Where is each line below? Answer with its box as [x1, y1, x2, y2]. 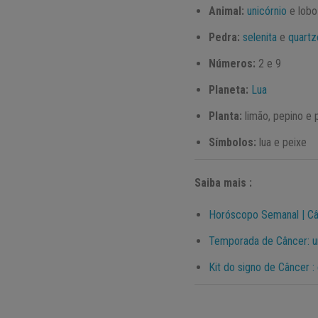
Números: [209, 57, 256, 71]
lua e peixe [256, 136, 307, 150]
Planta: [209, 109, 243, 124]
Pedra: [209, 31, 241, 45]
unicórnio [247, 4, 287, 18]
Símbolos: [209, 136, 257, 150]
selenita [243, 31, 278, 45]
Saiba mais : [194, 176, 253, 190]
